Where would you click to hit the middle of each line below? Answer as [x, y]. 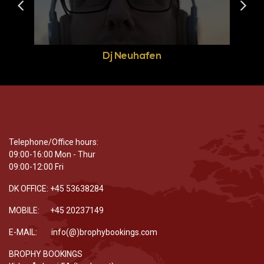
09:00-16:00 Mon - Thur [52, 155]
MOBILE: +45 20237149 [57, 211]
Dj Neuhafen [132, 57]
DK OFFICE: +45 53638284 [56, 189]
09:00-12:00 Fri [36, 167]
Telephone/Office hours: [54, 142]
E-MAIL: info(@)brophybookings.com [83, 232]
